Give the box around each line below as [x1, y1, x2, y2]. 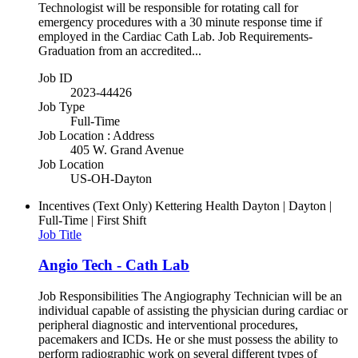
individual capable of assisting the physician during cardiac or [38, 304, 348, 318]
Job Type [38, 99, 85, 113]
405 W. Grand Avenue [70, 142, 184, 157]
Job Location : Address [38, 128, 154, 142]
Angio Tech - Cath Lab [38, 257, 189, 274]
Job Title [38, 227, 82, 241]
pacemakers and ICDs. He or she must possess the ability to [38, 332, 338, 347]
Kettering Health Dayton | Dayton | [155, 198, 332, 213]
